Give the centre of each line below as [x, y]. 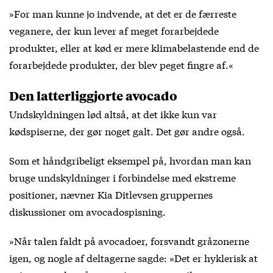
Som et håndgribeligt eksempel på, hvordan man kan [130, 160]
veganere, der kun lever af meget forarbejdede [114, 30]
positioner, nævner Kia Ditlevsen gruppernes [111, 194]
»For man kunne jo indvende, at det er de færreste [123, 13]
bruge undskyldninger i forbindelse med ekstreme [122, 177]
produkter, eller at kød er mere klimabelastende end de [134, 47]
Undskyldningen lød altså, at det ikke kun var [113, 113]
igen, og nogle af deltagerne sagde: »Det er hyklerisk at [133, 257]
